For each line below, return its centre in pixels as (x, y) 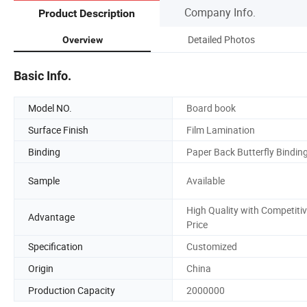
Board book (211, 108)
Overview (82, 39)
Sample (44, 181)
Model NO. (50, 108)
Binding (44, 151)
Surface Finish (58, 130)
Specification (56, 246)
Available (206, 181)
